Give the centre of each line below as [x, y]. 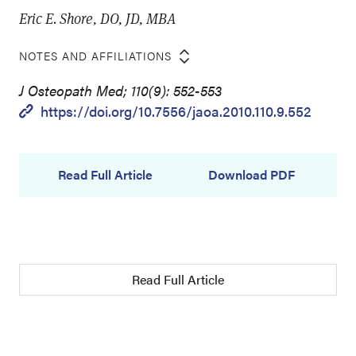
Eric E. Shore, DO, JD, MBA [97, 18]
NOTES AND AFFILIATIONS [95, 56]
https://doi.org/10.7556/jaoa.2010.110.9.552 [176, 111]
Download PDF [251, 174]
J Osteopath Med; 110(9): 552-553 [120, 90]
